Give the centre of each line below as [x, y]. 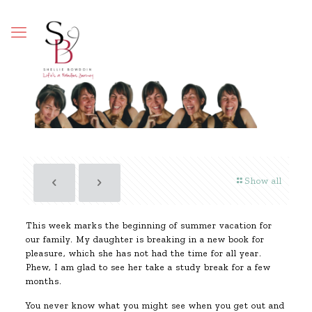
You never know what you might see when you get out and [155, 305]
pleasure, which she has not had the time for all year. [143, 253]
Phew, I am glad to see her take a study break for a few [148, 267]
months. [44, 281]
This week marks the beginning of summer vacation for [149, 225]
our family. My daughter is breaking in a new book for [145, 239]
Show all [263, 181]
